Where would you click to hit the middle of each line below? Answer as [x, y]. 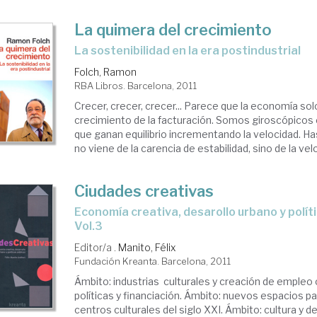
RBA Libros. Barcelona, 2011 [136, 86]
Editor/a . [97, 247]
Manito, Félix [147, 247]
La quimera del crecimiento [173, 30]
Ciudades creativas [144, 191]
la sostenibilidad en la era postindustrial [191, 51]
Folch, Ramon [106, 72]
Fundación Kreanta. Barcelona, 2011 [153, 261]
